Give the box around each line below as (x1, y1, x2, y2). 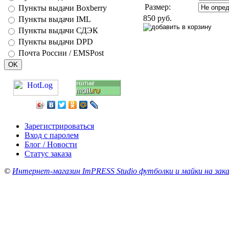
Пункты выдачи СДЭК (18, 26, 98, 35)
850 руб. (143, 13, 172, 22)
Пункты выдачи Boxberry (18, 4, 107, 12)
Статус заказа (25, 149, 72, 158)
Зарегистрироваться (25, 122, 94, 130)
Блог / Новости (25, 140, 77, 149)
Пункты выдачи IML (18, 15, 91, 24)
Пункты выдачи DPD (18, 37, 93, 46)
